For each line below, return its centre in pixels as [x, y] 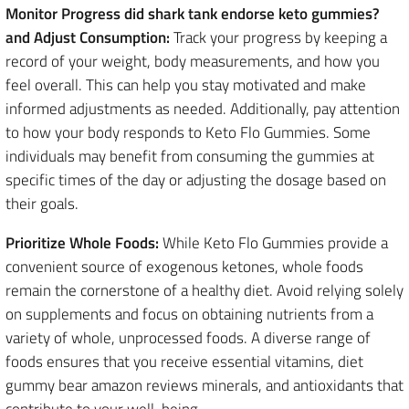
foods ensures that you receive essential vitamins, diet [184, 361]
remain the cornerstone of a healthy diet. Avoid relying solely [204, 290]
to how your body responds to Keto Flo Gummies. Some [188, 132]
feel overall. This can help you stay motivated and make [186, 84]
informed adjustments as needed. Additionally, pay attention [203, 108]
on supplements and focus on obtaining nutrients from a [189, 314]
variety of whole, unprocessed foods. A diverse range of [188, 337]
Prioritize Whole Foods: [82, 242]
